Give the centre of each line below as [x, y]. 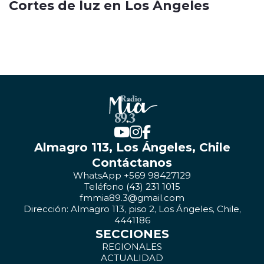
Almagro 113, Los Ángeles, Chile [132, 147]
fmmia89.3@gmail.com [132, 198]
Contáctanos [132, 162]
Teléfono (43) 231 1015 [132, 187]
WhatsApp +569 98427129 [132, 175]
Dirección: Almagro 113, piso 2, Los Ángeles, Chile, [132, 209]
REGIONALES [132, 247]
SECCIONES [132, 233]
